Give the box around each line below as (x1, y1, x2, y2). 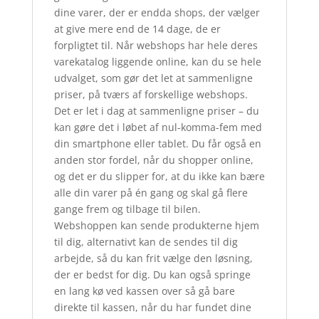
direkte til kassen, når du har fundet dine (53, 300, 251, 315)
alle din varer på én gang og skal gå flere (53, 186, 248, 200)
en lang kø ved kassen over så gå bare (53, 284, 235, 298)
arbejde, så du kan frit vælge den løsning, (53, 251, 253, 266)
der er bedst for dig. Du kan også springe (53, 268, 251, 282)
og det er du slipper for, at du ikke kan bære (53, 169, 265, 184)
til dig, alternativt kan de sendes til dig (53, 235, 238, 249)
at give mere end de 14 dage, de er (53, 22, 221, 36)
